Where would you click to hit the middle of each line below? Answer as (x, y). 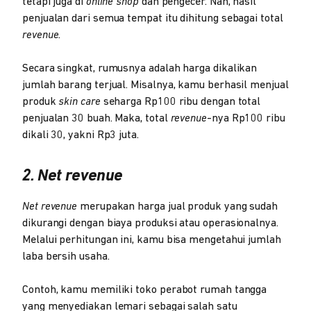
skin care (79, 102)
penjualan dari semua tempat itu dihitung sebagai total (153, 18)
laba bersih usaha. (67, 257)
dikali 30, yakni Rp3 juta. (81, 135)
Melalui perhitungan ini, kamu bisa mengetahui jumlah (152, 240)
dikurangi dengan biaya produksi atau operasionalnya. (150, 223)
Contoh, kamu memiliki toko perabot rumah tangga (145, 290)
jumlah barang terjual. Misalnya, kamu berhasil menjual (155, 85)
